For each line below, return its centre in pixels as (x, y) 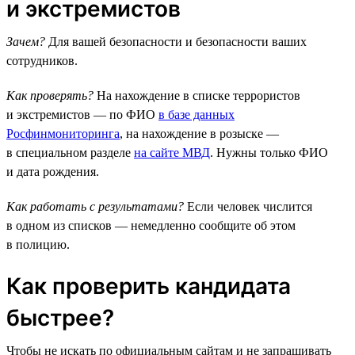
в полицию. (38, 244)
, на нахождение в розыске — (199, 133)
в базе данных (197, 114)
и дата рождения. (53, 171)
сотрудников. (42, 60)
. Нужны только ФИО (269, 152)
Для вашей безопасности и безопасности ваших (176, 41)
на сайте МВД (172, 152)
